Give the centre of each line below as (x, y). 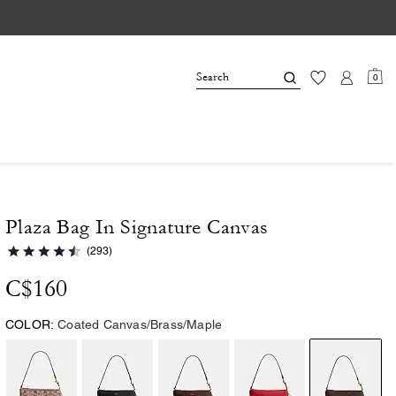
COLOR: (30, 324)
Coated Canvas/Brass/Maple (140, 324)
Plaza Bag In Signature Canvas (137, 227)
